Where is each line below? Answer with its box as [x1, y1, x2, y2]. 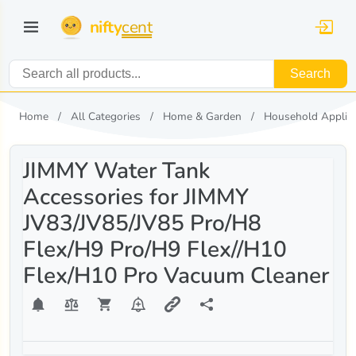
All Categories [71, 108, 141, 124]
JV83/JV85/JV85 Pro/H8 [23, 208, 261, 239]
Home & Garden [163, 108, 242, 124]
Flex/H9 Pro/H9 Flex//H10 [23, 234, 287, 265]
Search [289, 67, 331, 81]
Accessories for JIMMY [23, 182, 249, 213]
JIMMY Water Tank [23, 156, 210, 187]
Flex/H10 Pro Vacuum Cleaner [23, 261, 329, 292]
